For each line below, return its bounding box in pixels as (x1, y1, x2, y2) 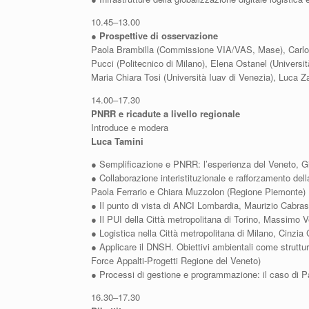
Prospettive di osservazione (99, 29, 218, 42)
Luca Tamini (91, 134, 143, 148)
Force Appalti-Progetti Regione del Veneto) (91, 254, 261, 267)
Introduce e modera (91, 121, 168, 134)
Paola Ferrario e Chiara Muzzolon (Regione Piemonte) (91, 185, 306, 198)
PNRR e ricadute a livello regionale (91, 107, 240, 120)
